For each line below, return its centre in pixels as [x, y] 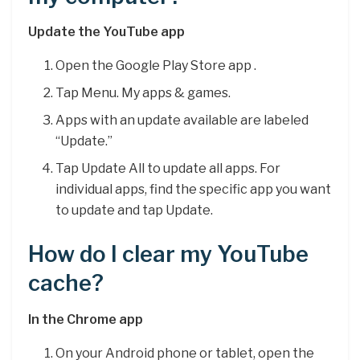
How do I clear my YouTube [168, 255]
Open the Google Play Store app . [156, 66]
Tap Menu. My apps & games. [143, 93]
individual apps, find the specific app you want [194, 190]
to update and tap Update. [135, 211]
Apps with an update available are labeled [182, 121]
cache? [66, 284]
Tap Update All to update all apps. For [168, 169]
